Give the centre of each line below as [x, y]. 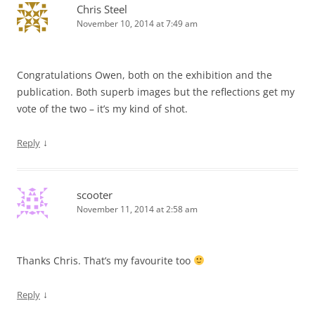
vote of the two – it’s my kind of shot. [102, 109]
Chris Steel [102, 9]
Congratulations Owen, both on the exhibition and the [144, 75]
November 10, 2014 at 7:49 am [137, 24]
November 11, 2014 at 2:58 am [137, 209]
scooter [95, 195]
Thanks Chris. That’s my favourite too [105, 261]
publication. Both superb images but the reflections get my [156, 92]
